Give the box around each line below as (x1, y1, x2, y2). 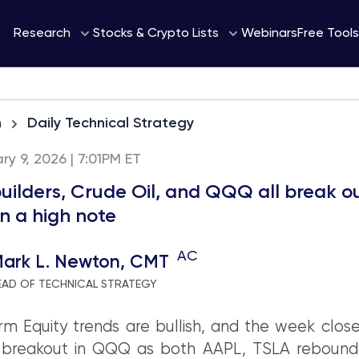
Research (14, 27, 71, 40)
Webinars (241, 26, 297, 40)
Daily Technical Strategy (26, 116, 194, 131)
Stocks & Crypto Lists (93, 27, 219, 40)
